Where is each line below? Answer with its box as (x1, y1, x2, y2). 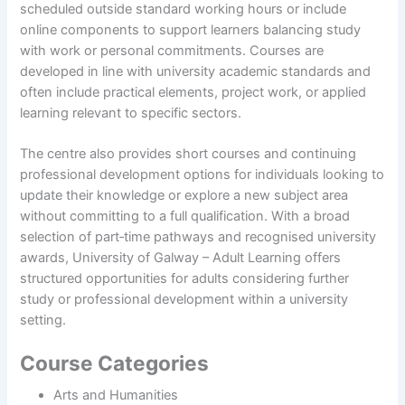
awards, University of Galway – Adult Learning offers (20, 249, 342, 266)
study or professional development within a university (20, 290, 349, 307)
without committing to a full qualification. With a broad (20, 207, 351, 224)
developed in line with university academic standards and (20, 62, 372, 80)
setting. (20, 311, 67, 328)
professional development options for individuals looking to (20, 165, 385, 183)
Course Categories (20, 351, 210, 376)
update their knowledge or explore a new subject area (20, 186, 349, 203)
